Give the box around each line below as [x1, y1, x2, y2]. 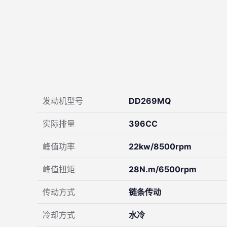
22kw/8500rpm [129, 141, 192, 152]
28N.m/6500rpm [129, 164, 197, 174]
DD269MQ [129, 95, 171, 106]
